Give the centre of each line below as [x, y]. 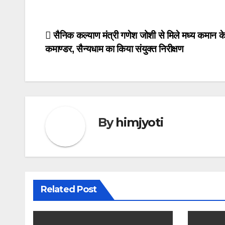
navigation [85, 59]
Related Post [69, 189]
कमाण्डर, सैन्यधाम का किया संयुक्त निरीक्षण [115, 49]
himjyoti [139, 123]
